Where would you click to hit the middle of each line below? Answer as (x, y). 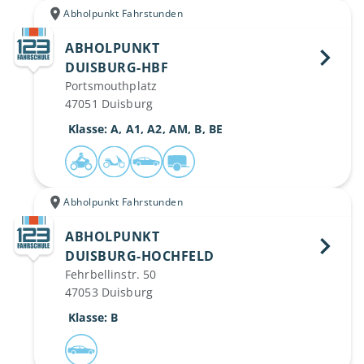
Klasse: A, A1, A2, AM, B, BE (146, 129)
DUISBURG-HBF (119, 67)
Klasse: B (93, 317)
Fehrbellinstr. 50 (111, 274)
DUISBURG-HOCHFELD (141, 256)
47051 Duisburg (109, 104)
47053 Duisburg (109, 292)
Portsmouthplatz (111, 86)
